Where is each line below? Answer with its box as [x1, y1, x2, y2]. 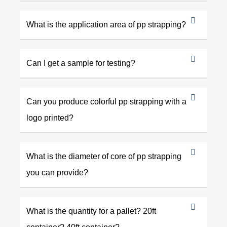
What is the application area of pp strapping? [26, 20, 186, 29]
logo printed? [26, 113, 73, 123]
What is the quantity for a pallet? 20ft [26, 207, 156, 216]
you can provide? [26, 168, 88, 177]
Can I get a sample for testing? [26, 59, 135, 68]
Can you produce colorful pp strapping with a [26, 97, 186, 106]
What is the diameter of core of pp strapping [26, 152, 181, 161]
